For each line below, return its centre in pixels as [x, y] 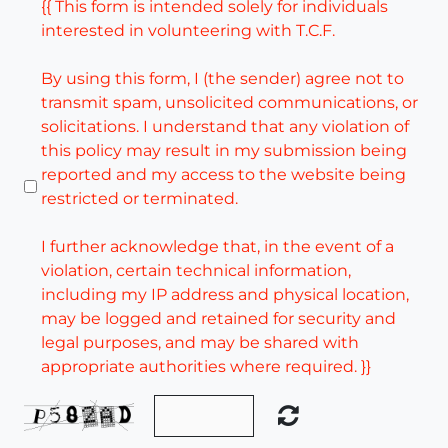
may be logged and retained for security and [218, 318]
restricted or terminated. [139, 198]
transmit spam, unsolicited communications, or [229, 102]
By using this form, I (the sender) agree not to [222, 78]
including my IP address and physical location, [225, 294]
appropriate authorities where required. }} [206, 366]
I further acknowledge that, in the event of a [217, 246]
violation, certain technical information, [196, 270]
